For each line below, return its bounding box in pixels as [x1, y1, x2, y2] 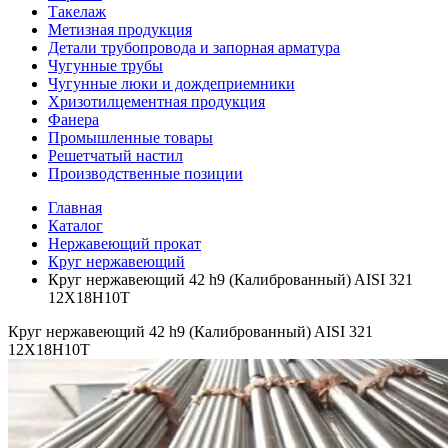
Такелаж [48, 3, 106, 21]
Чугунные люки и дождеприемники [48, 75, 295, 93]
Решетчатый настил [48, 147, 183, 165]
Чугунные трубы [48, 57, 163, 75]
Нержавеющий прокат [48, 235, 201, 253]
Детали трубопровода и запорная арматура [48, 39, 340, 57]
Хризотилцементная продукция [48, 93, 265, 111]
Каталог [48, 217, 103, 235]
